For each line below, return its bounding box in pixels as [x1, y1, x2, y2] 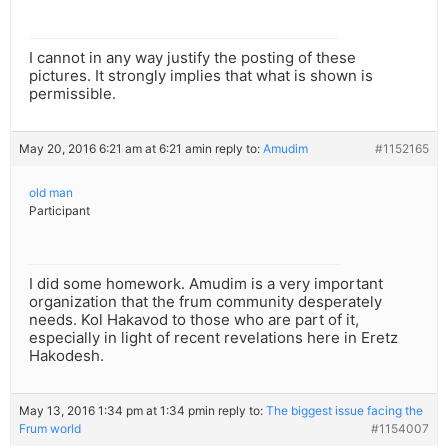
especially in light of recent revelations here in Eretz [29, 328, 398, 348]
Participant [29, 203, 90, 219]
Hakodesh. [29, 346, 104, 366]
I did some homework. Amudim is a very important [29, 274, 383, 294]
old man [29, 185, 73, 201]
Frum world [19, 421, 81, 437]
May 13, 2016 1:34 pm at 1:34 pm [19, 403, 205, 419]
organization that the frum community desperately [29, 292, 382, 312]
